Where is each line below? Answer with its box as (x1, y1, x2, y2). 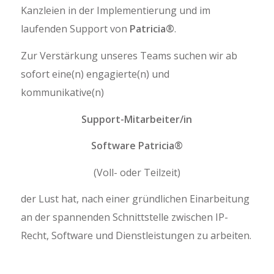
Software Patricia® (91, 139, 183, 153)
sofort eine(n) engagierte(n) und (20, 67, 169, 81)
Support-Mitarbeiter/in (81, 112, 193, 126)
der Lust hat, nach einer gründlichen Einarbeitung (20, 192, 250, 206)
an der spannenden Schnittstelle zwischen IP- (20, 210, 228, 224)
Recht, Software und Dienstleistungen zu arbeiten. (20, 229, 251, 243)
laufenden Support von (20, 22, 130, 36)
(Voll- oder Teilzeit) (93, 165, 180, 179)
